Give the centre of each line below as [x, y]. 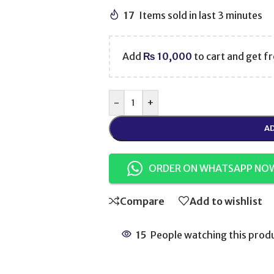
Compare [142, 201]
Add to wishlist [226, 201]
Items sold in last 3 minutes [200, 15]
